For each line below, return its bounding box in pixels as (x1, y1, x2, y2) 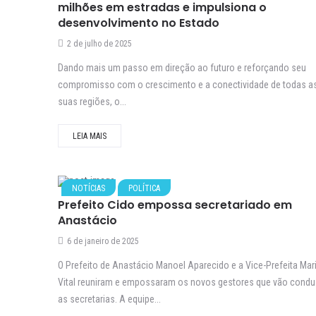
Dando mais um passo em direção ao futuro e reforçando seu (58, 62, 306, 74)
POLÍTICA (128, 183, 160, 194)
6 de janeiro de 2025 (67, 236, 139, 247)
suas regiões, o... (58, 96, 126, 108)
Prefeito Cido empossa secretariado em (58, 197, 292, 214)
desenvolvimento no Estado (58, 15, 219, 32)
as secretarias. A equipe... (58, 293, 161, 305)
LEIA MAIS (73, 131, 107, 142)
